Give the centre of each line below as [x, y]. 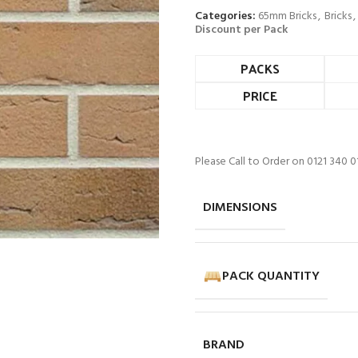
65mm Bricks [287, 17]
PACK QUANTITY [271, 277]
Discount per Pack [241, 30]
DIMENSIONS [240, 208]
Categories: [225, 17]
